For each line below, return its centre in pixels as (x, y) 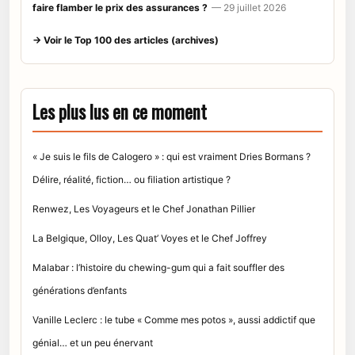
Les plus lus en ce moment (120, 112)
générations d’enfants (80, 291)
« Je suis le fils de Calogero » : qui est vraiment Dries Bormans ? (172, 157)
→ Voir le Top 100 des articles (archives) (126, 40)
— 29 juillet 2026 (249, 8)
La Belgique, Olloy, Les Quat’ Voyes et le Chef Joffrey (150, 239)
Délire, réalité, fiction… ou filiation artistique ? (132, 180)
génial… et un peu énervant (93, 343)
